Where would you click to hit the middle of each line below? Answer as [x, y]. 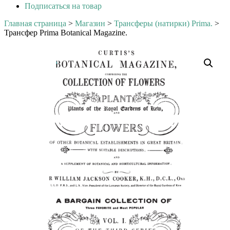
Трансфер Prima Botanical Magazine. [66, 33]
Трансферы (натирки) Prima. [163, 23]
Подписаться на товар [63, 6]
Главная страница [35, 23]
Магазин [90, 23]
